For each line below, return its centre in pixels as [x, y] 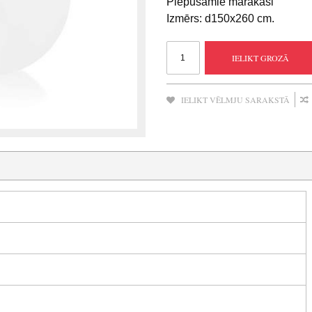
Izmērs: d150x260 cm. [220, 19]
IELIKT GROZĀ [260, 58]
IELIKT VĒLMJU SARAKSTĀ [235, 100]
